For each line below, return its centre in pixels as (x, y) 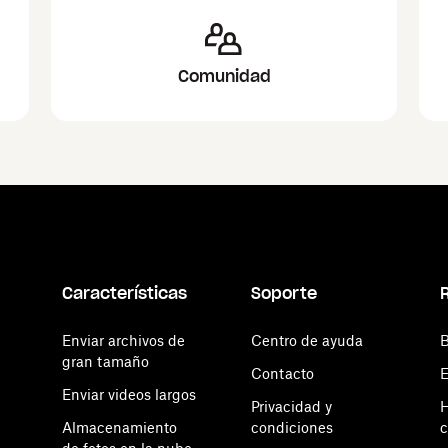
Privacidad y (291, 406)
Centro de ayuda (307, 340)
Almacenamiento (119, 427)
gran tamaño (105, 361)
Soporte (284, 293)
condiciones (292, 427)
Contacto (282, 373)
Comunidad (224, 76)
